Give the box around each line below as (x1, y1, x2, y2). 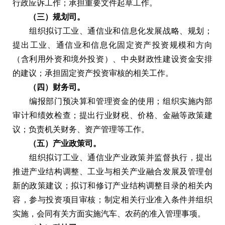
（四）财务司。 (13, 82, 85, 91)
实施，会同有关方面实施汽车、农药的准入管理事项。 (13, 209, 205, 218)
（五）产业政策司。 (13, 139, 101, 148)
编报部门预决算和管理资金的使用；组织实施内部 (13, 96, 212, 105)
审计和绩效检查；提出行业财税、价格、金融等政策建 (13, 110, 212, 120)
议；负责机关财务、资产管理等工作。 (13, 125, 149, 134)
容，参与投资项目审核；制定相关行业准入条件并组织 (13, 195, 212, 204)
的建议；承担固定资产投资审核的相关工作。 (13, 68, 173, 77)
